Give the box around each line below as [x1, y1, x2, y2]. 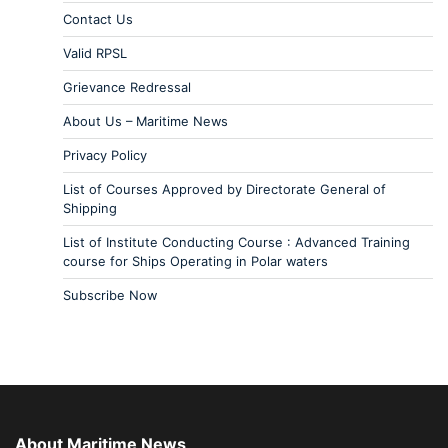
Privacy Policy [63, 146, 147, 163]
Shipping [63, 199, 117, 216]
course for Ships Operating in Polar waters [63, 252, 328, 269]
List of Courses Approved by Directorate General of [63, 180, 386, 197]
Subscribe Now [63, 286, 157, 303]
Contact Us [63, 10, 133, 27]
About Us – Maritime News [63, 112, 228, 129]
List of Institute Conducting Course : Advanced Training [63, 233, 410, 250]
